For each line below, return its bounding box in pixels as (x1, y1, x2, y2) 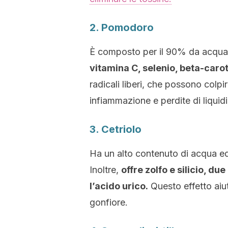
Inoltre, (90, 164, 121, 175)
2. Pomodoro (90, 21, 154, 34)
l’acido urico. (90, 181, 148, 191)
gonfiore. (90, 197, 128, 208)
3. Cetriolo (90, 123, 141, 135)
